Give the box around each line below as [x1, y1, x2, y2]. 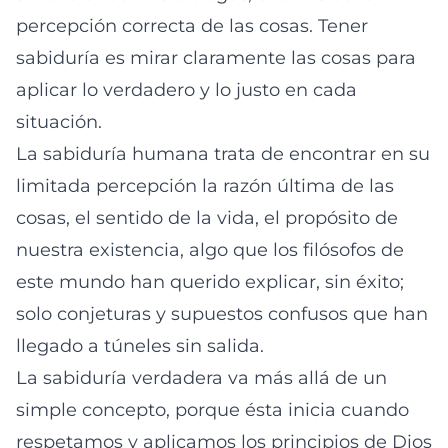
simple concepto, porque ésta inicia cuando [16, 399, 409, 421]
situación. [16, 111, 102, 133]
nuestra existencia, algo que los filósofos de [16, 239, 404, 261]
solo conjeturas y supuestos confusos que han [16, 303, 428, 325]
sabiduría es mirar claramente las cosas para [16, 47, 416, 69]
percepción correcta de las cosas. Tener [16, 15, 368, 37]
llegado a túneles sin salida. [16, 335, 264, 357]
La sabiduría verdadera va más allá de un [16, 367, 387, 389]
